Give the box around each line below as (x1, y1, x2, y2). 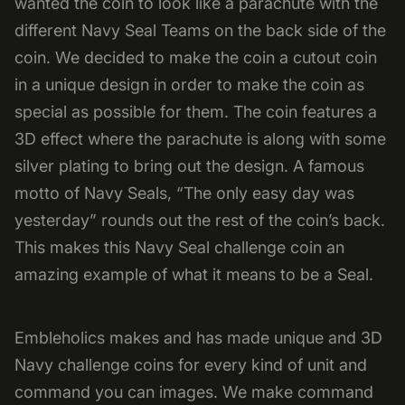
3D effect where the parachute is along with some (14, 129, 386, 148)
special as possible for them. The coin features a (14, 102, 377, 121)
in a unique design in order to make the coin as (14, 75, 364, 94)
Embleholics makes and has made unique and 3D (14, 328, 382, 347)
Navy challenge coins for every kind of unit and (14, 355, 367, 374)
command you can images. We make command (14, 382, 373, 401)
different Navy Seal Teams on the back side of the (14, 21, 386, 40)
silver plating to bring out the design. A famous (14, 156, 364, 175)
